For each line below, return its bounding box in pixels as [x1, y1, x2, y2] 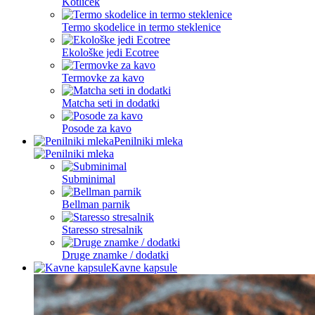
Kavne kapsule [111, 262, 177, 274]
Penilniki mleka [114, 135, 183, 147]
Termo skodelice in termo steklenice [62, 21, 221, 33]
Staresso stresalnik [62, 224, 143, 236]
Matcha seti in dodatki [62, 97, 160, 109]
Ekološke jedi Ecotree [62, 46, 159, 58]
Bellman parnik [62, 198, 130, 210]
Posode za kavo [62, 122, 131, 134]
